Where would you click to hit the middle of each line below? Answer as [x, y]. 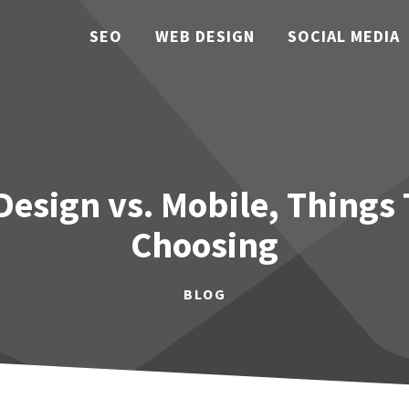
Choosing [204, 244]
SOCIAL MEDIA [344, 36]
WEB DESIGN [205, 36]
